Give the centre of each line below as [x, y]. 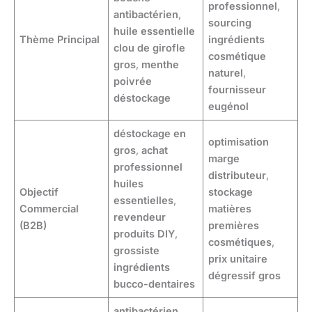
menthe [161, 64]
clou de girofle [150, 48]
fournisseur [237, 89]
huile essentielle [155, 31]
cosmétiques [240, 242]
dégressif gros [245, 275]
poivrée [133, 81]
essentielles [144, 200]
